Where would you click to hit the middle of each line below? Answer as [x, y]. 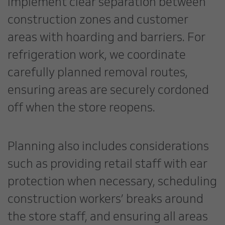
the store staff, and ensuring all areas [108, 218]
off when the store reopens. [81, 109]
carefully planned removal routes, [98, 74]
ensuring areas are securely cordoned [108, 91]
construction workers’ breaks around [105, 200]
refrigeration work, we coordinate [97, 56]
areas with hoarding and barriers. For [106, 39]
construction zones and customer [98, 21]
